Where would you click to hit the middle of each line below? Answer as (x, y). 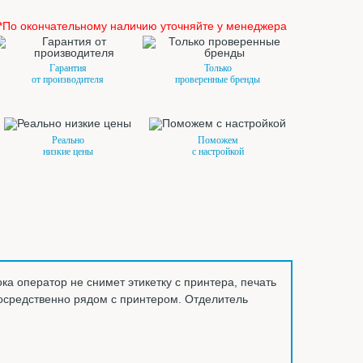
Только (218, 68)
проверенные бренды (218, 79)
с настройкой (218, 152)
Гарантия (68, 68)
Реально (68, 140)
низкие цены (68, 152)
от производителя (68, 79)
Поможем (218, 140)
